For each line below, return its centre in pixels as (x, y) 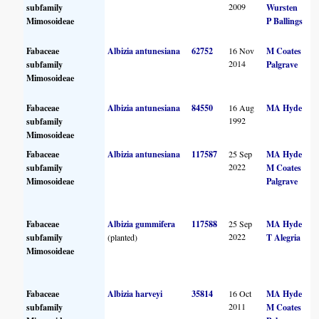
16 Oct (240, 293)
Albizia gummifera (142, 224)
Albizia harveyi (135, 293)
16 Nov (242, 50)
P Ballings (285, 21)
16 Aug (242, 107)
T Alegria (284, 237)
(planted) (123, 237)
